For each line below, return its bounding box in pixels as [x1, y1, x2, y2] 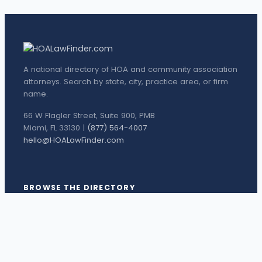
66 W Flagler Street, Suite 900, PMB [23, 110, 155, 122]
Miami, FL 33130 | [23, 122, 87, 134]
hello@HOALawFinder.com [23, 135, 124, 146]
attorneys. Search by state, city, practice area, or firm [23, 76, 228, 88]
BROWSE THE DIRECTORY [23, 182, 135, 192]
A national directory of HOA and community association [23, 64, 237, 75]
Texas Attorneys [23, 225, 84, 236]
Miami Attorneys [23, 242, 85, 254]
